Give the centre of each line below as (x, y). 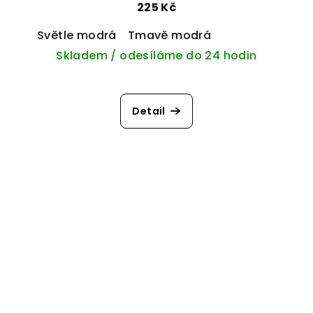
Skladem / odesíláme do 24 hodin (156, 56)
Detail (149, 111)
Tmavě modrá (169, 36)
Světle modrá (77, 36)
